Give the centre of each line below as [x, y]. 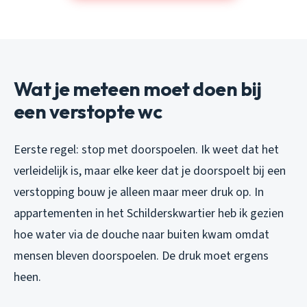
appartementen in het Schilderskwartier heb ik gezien [149, 214]
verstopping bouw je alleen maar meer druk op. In [139, 193]
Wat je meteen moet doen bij [138, 89]
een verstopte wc [88, 112]
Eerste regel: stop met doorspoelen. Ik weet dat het [146, 150]
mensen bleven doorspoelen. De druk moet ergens [141, 256]
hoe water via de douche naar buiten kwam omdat [142, 235]
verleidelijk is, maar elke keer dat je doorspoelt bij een [150, 171]
